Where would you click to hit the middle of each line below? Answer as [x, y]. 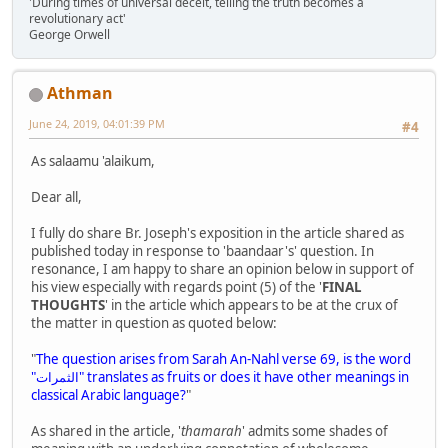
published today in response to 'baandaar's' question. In [202, 251]
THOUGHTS [68, 305]
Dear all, [56, 197]
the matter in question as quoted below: [154, 323]
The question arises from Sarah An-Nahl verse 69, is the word [223, 359]
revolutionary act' [79, 19]
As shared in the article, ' [106, 431]
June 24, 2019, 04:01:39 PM [97, 124]
